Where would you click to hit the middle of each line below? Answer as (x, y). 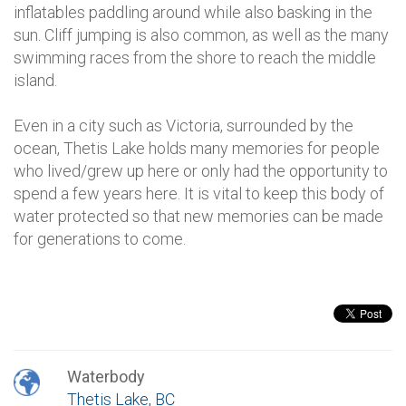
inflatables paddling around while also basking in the (193, 12)
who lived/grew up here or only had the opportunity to (201, 171)
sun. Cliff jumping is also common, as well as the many (201, 35)
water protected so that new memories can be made (198, 216)
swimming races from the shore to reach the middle (195, 58)
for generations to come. (100, 239)
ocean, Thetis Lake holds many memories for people (197, 148)
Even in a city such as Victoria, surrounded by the (184, 126)
